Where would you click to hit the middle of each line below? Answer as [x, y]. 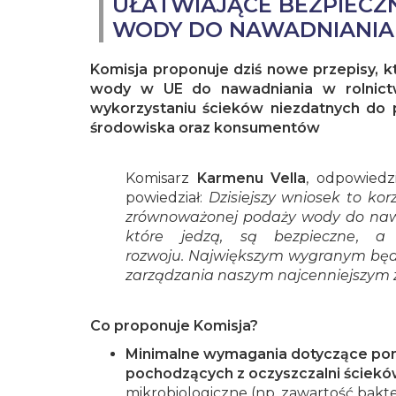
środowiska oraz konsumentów [205, 128]
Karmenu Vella [251, 179]
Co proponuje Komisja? [174, 326]
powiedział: [167, 198]
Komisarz [161, 179]
